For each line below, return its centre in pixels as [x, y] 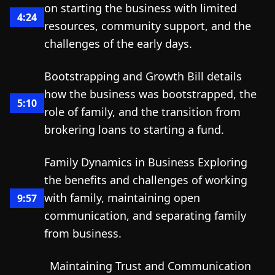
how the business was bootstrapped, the [150, 94]
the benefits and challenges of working [146, 180]
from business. [83, 233]
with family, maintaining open [122, 198]
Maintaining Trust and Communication [150, 266]
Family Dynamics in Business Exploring [146, 162]
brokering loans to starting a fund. [134, 130]
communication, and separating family [145, 215]
